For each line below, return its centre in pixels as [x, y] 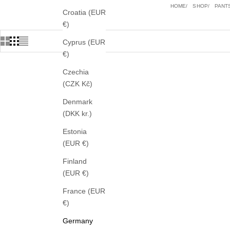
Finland [75, 161]
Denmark [78, 102]
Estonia [75, 132]
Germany [78, 221]
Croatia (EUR [84, 13]
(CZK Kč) [87, 84]
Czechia [76, 72]
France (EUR [84, 191]
